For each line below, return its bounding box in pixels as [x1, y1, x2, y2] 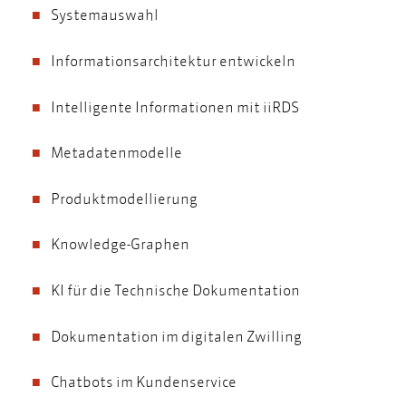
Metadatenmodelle [51, 142, 185, 162]
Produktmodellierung [51, 188, 198, 208]
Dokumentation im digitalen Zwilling [51, 325, 302, 345]
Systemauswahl [51, 5, 159, 24]
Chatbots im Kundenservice [51, 372, 239, 391]
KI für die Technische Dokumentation [51, 279, 303, 299]
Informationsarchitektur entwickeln [51, 50, 295, 70]
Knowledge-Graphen [51, 234, 192, 254]
